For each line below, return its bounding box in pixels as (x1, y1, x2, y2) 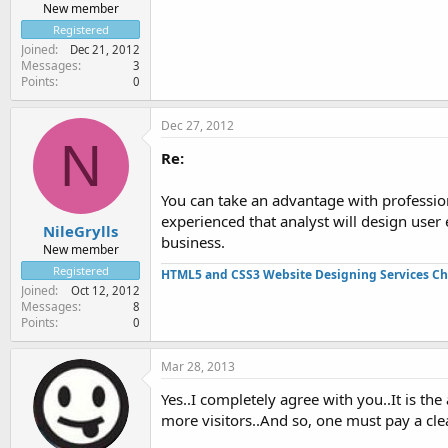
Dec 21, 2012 (70, 41, 140, 57)
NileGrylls (43, 221, 118, 241)
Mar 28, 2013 (161, 358, 235, 375)
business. (161, 231, 225, 252)
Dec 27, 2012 (161, 116, 234, 134)
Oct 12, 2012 (71, 283, 140, 298)
